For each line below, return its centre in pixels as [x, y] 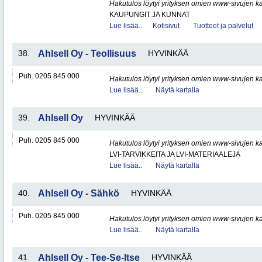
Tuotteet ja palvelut [223, 26]
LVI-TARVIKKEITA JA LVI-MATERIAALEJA [175, 154]
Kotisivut [166, 26]
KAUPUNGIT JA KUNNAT [150, 15]
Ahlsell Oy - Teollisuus [87, 54]
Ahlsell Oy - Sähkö [79, 193]
